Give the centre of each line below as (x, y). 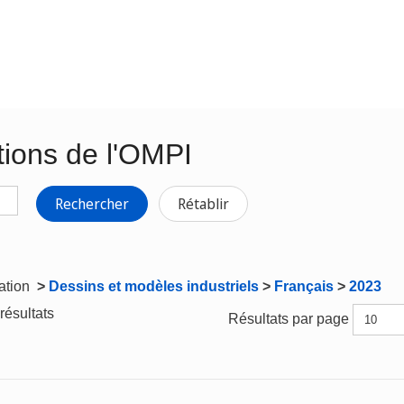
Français (304, 286)
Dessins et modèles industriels (154, 286)
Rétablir (203, 204)
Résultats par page (291, 318)
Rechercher (92, 204)
